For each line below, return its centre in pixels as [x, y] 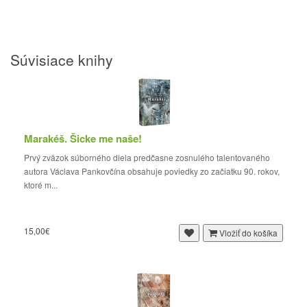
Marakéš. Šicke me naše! [83, 138]
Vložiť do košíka [248, 233]
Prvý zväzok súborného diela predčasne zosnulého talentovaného [147, 157]
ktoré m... [43, 185]
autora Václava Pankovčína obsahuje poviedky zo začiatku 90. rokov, [152, 171]
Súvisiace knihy [62, 60]
